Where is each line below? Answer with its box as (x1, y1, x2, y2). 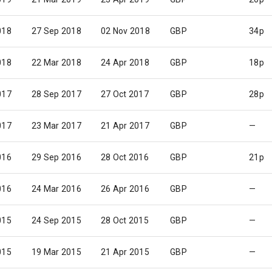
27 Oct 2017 (101, 89, 149, 99)
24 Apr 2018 (101, 58, 149, 67)
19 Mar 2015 (32, 247, 81, 257)
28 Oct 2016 (101, 152, 149, 162)
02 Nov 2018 (101, 26, 150, 36)
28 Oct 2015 (101, 216, 149, 225)
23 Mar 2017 (32, 121, 81, 131)
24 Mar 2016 (32, 184, 81, 194)
